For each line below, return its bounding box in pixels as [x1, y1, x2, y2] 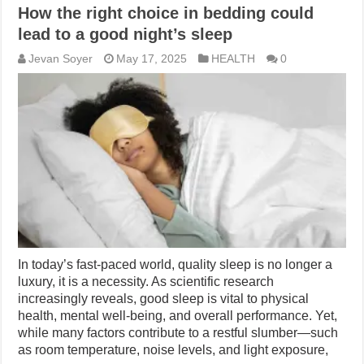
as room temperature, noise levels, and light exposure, [18, 342, 329, 357]
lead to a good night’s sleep [18, 24, 233, 43]
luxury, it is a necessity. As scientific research [18, 274, 275, 288]
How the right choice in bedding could [18, 3, 314, 22]
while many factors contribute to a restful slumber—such [18, 325, 339, 340]
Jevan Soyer [28, 52, 93, 65]
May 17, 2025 [116, 52, 188, 65]
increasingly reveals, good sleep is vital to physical [18, 291, 310, 305]
